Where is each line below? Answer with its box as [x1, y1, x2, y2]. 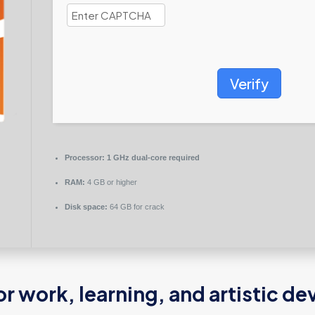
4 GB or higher [84, 178, 137, 186]
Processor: [64, 153, 105, 162]
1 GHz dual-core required [104, 153, 200, 162]
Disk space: [64, 202, 108, 211]
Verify [229, 75, 269, 92]
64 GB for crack [107, 202, 165, 211]
